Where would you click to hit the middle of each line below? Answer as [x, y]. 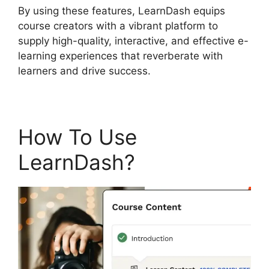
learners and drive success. [84, 71]
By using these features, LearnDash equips [122, 11]
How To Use [77, 137]
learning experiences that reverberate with [120, 56]
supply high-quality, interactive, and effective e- [133, 41]
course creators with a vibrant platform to [118, 26]
